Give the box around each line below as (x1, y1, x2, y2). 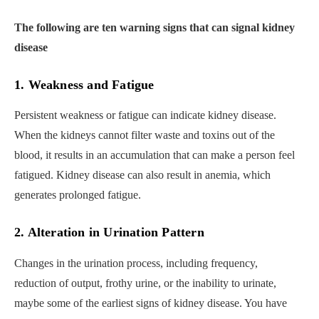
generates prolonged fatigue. (14, 189, 141, 202)
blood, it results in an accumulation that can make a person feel (14, 149, 295, 162)
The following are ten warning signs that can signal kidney (14, 21, 295, 33)
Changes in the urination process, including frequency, (14, 256, 258, 269)
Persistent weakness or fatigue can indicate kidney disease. (14, 109, 276, 122)
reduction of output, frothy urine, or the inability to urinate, (14, 276, 276, 289)
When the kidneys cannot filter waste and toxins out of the (14, 129, 275, 142)
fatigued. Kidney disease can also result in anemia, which (14, 169, 271, 182)
